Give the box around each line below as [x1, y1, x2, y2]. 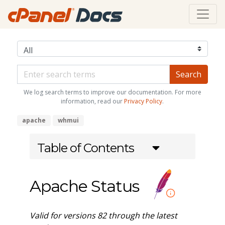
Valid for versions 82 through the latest [29, 209, 177, 221]
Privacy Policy [124, 96, 163, 105]
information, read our [61, 96, 125, 105]
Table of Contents [37, 140, 134, 155]
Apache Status [29, 176, 139, 196]
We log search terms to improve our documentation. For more [23, 87, 201, 96]
